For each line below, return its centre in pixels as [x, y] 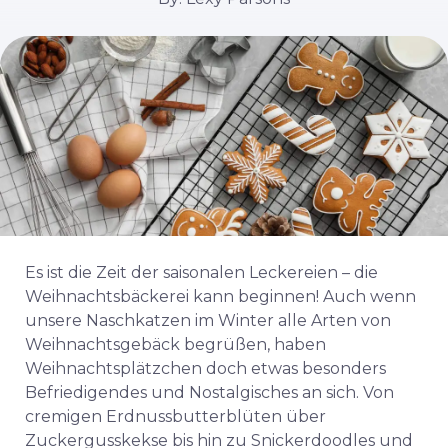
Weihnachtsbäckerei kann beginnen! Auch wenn [220, 296]
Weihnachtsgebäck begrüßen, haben [175, 344]
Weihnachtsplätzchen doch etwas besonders [205, 368]
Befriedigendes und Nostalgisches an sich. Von [209, 392]
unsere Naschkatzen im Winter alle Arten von [208, 320]
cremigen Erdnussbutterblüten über [175, 416]
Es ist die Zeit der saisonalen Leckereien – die [201, 272]
